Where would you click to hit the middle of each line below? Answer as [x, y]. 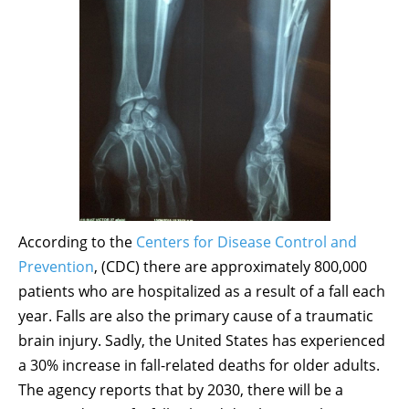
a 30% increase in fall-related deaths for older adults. [199, 365]
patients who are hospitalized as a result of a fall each [202, 291]
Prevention [56, 266]
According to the [77, 241]
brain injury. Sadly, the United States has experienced [202, 340]
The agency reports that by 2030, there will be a [181, 389]
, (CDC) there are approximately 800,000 [231, 266]
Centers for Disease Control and [246, 241]
